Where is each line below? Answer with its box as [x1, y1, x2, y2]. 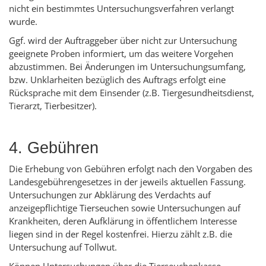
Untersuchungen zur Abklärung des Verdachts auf [9, 189, 211, 201]
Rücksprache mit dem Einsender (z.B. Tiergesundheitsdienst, [9, 87, 254, 99]
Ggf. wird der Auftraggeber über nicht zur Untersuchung [9, 34, 237, 47]
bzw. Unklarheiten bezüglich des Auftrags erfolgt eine [9, 74, 226, 86]
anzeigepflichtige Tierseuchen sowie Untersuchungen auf [9, 202, 240, 214]
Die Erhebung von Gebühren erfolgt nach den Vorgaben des [9, 163, 252, 175]
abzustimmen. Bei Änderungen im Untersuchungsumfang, [9, 61, 246, 73]
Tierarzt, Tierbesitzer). [9, 100, 97, 112]
